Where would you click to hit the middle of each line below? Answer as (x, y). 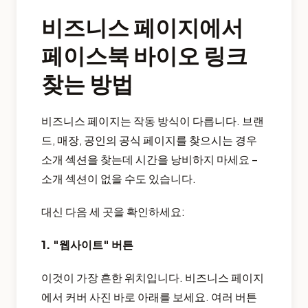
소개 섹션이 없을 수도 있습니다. (119, 178)
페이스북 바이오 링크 (144, 55)
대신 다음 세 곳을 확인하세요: (113, 211)
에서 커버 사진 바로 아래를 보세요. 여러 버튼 (149, 296)
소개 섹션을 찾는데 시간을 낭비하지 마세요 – (150, 159)
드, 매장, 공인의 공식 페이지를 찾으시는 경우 (149, 140)
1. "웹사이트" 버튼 (87, 244)
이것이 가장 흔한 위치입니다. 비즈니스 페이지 (153, 277)
